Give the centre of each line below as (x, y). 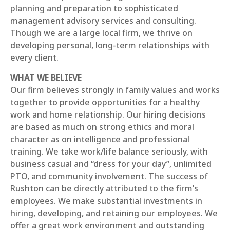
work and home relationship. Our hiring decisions (108, 114)
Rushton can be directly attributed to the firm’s (104, 188)
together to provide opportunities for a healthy (105, 102)
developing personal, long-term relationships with (110, 45)
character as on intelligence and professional (100, 139)
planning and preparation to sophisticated (94, 8)
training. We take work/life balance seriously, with (109, 151)
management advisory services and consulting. (103, 21)
